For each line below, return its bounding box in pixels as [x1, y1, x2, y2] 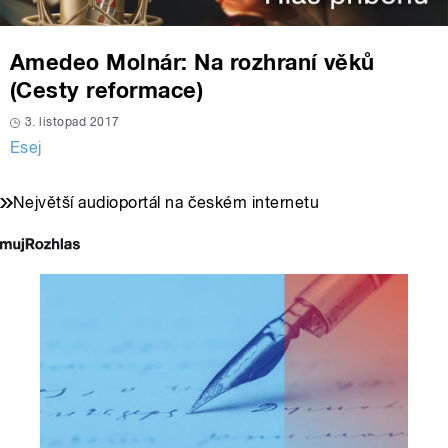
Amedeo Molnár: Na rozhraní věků [10, 49, 375, 76]
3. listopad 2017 [25, 115, 120, 130]
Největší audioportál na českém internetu [13, 193, 320, 213]
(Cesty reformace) [10, 77, 204, 104]
